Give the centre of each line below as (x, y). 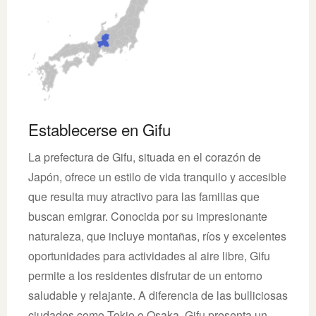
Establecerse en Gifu (99, 129)
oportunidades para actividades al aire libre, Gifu (149, 255)
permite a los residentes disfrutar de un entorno (145, 275)
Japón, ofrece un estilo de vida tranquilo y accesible (157, 176)
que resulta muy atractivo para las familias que (144, 196)
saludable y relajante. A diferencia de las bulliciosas (158, 295)
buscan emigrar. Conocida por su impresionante (148, 216)
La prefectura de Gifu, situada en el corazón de (145, 157)
